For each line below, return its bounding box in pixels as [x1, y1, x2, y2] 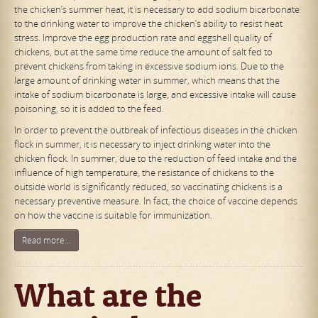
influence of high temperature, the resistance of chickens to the [14, 166, 274, 180]
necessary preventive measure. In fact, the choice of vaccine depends [14, 194, 297, 208]
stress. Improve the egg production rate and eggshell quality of [14, 31, 272, 45]
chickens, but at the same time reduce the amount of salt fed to [14, 45, 273, 59]
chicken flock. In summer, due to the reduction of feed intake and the [14, 152, 297, 165]
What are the [14, 275, 202, 316]
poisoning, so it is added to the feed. [14, 102, 164, 116]
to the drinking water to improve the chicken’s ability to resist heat [14, 17, 283, 31]
